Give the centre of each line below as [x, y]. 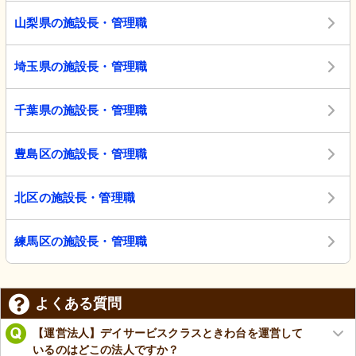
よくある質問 [79, 304]
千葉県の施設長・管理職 [81, 110]
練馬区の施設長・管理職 [81, 242]
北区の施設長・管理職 [75, 198]
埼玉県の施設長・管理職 [81, 67]
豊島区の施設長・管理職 [81, 154]
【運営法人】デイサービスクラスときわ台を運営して [168, 333]
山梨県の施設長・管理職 [81, 23]
